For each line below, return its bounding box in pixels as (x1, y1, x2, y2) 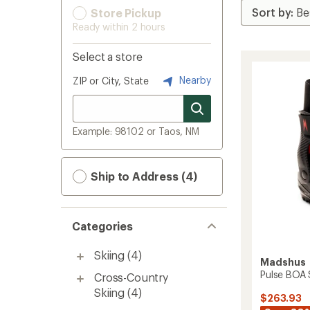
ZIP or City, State (73, 75, 149, 86)
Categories (72, 219, 134, 232)
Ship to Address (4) (88, 170, 198, 183)
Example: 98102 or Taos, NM (73, 125, 199, 137)
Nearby (176, 73, 211, 86)
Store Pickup (88, 6, 161, 19)
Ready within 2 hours (73, 21, 165, 33)
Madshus (260, 256, 306, 268)
